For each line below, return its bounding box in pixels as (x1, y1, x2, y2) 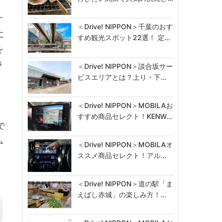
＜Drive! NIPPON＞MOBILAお (77, 101, 173, 110)
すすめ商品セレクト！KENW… (77, 111, 172, 120)
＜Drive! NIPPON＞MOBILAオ (77, 140, 173, 149)
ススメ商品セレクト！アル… (77, 151, 166, 160)
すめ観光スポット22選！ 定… (77, 33, 170, 42)
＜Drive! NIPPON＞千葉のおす (77, 22, 173, 31)
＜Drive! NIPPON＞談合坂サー (77, 61, 173, 70)
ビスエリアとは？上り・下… (77, 72, 166, 81)
